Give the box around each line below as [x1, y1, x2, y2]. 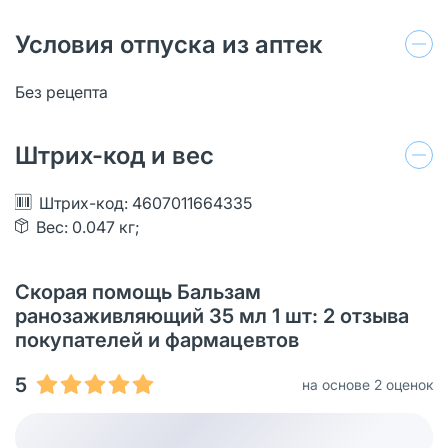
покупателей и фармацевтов [15, 327, 299, 352]
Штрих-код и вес [15, 140, 214, 170]
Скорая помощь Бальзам [15, 279, 261, 304]
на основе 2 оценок [302, 375, 433, 393]
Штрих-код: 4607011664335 [39, 192, 252, 213]
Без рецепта [15, 81, 108, 102]
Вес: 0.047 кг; [36, 216, 140, 237]
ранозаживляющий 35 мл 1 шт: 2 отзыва [15, 303, 409, 328]
